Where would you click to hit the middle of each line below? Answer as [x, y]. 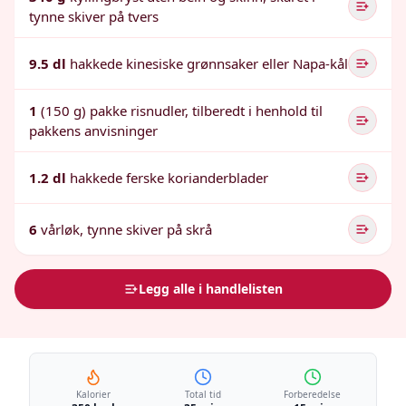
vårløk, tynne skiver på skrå [126, 229]
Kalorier [94, 394]
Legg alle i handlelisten [210, 289]
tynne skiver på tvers [94, 16]
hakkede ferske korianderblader [169, 178]
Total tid [203, 394]
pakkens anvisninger [93, 130]
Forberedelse [313, 394]
